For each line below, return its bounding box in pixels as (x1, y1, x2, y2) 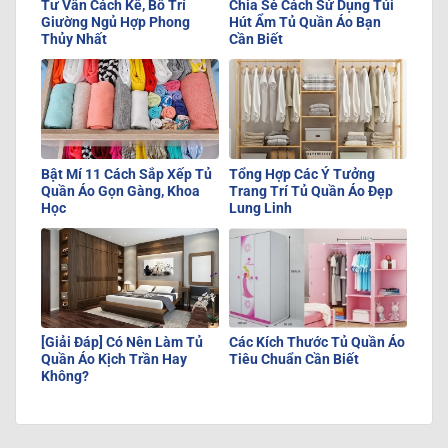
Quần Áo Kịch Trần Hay (41, 351, 187, 368)
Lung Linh (229, 199, 292, 216)
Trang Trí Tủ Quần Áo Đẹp (229, 182, 393, 199)
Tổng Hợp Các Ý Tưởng (229, 165, 375, 182)
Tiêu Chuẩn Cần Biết (229, 351, 359, 368)
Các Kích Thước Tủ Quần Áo (229, 334, 405, 351)
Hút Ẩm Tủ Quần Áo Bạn (229, 14, 381, 31)
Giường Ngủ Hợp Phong (41, 14, 190, 31)
